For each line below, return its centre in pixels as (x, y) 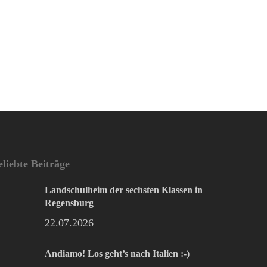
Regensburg (69, 203)
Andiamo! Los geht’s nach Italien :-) (117, 254)
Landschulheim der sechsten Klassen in (124, 190)
